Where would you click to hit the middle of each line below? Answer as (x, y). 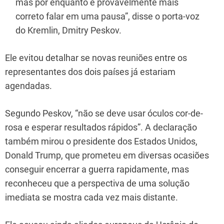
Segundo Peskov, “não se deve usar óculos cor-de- (104, 113)
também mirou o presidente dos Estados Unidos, (101, 141)
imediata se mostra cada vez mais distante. (91, 197)
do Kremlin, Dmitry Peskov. (68, 30)
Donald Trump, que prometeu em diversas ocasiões (107, 155)
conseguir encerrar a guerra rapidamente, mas (97, 169)
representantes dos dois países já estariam (90, 71)
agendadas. (28, 85)
